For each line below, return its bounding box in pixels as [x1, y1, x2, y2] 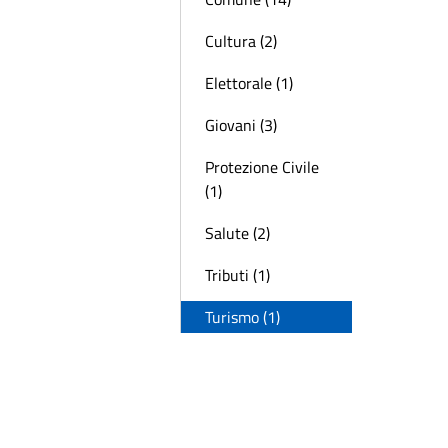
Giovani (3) [205, 113, 277, 137]
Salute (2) [205, 221, 270, 245]
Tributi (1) [205, 263, 270, 287]
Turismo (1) [205, 305, 280, 329]
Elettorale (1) [205, 71, 293, 95]
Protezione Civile [205, 155, 319, 179]
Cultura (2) [205, 29, 277, 53]
